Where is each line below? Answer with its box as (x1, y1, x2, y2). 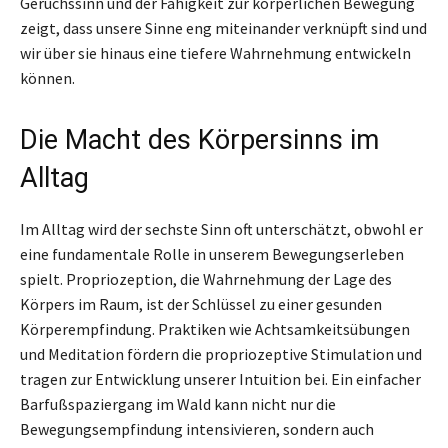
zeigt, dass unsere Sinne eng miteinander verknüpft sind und (20, 17, 427, 38)
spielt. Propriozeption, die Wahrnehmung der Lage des (20, 268, 392, 289)
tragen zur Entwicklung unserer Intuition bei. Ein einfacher (20, 368, 421, 389)
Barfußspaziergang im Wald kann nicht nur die (20, 393, 336, 414)
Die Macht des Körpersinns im (20, 123, 379, 156)
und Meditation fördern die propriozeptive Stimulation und (20, 343, 422, 364)
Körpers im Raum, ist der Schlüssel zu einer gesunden (20, 293, 382, 314)
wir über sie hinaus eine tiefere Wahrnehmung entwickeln (20, 42, 411, 63)
